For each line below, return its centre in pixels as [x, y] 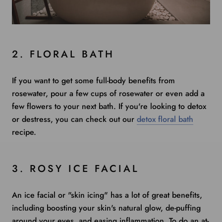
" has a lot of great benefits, [153, 195]
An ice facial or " [41, 195]
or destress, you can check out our [74, 119]
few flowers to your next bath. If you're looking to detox [109, 107]
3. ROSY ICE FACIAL [76, 169]
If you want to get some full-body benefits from [93, 81]
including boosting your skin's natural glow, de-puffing [106, 208]
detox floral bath [165, 119]
